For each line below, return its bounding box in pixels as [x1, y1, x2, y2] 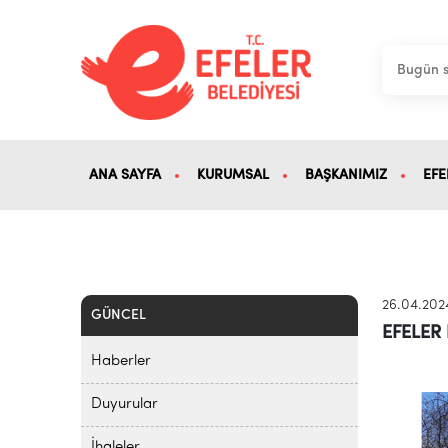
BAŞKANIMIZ [304, 167, 387, 183]
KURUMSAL [196, 167, 269, 183]
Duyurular [90, 397, 158, 412]
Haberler [90, 354, 151, 369]
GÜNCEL [90, 308, 146, 323]
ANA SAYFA [88, 167, 161, 183]
